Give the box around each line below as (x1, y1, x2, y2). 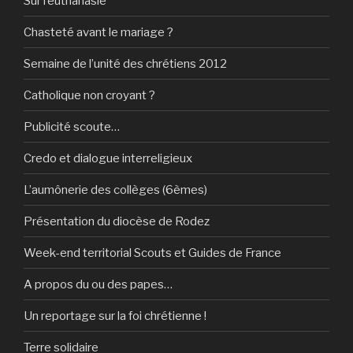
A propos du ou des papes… (24, 277, 173, 292)
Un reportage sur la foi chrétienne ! (24, 308, 206, 323)
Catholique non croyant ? (24, 87, 155, 102)
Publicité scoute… (24, 119, 120, 134)
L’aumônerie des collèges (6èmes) (24, 182, 207, 197)
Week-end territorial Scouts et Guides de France (24, 245, 281, 260)
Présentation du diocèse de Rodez (24, 214, 210, 229)
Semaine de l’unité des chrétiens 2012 (24, 56, 227, 71)
